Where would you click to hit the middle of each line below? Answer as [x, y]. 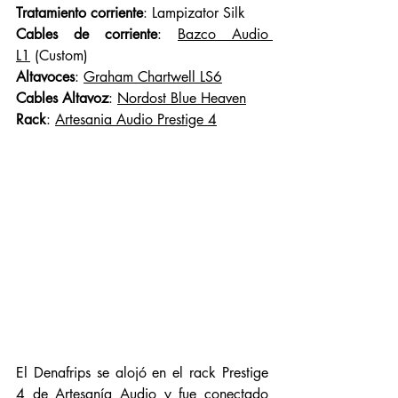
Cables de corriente [87, 34]
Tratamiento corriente [80, 12]
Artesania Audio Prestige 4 [136, 119]
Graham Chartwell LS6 [153, 76]
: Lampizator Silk [194, 12]
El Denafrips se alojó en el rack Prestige [142, 372]
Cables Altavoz [62, 98]
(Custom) [59, 55]
